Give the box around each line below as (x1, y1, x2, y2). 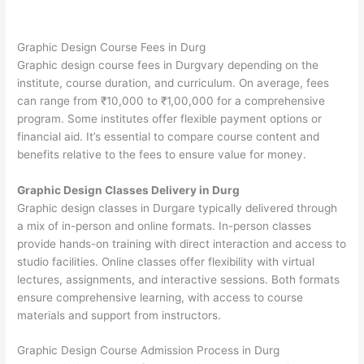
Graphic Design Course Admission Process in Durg (17, 344, 280, 357)
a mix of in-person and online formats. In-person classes (17, 219, 312, 232)
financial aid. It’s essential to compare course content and (17, 129, 320, 143)
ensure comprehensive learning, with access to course (17, 290, 304, 304)
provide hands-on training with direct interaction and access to (17, 236, 347, 250)
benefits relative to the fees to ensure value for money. (17, 147, 307, 161)
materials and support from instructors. (17, 308, 222, 322)
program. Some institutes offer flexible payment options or (17, 111, 323, 125)
